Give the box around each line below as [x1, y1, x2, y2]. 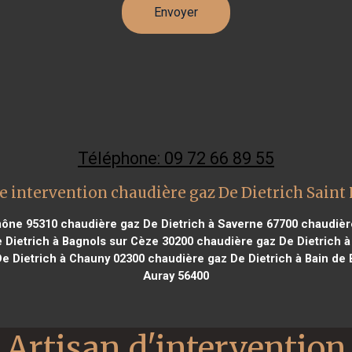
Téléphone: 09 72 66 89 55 [78, 148, 274, 168]
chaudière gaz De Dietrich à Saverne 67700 [57, 216, 298, 231]
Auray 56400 [143, 268, 209, 283]
